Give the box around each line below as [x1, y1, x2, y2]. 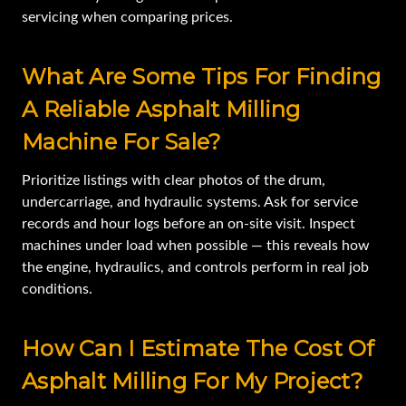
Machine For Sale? [22, 129, 222, 156]
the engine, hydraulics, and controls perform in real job [22, 260, 369, 275]
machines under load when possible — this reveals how [22, 238, 370, 254]
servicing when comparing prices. [22, 10, 233, 25]
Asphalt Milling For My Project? [22, 368, 363, 395]
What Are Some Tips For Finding [22, 63, 382, 91]
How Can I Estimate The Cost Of [22, 335, 375, 362]
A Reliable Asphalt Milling [22, 96, 301, 123]
